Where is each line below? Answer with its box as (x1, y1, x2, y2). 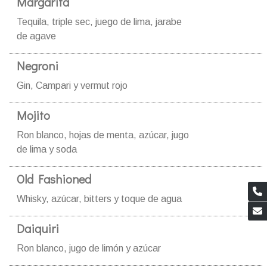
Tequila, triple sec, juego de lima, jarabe (17, 16, 182, 27)
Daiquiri (17, 220, 59, 236)
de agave (17, 30, 56, 41)
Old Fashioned (17, 170, 91, 187)
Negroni (17, 57, 58, 73)
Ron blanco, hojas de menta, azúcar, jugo (17, 129, 189, 140)
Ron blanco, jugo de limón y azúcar (17, 243, 161, 253)
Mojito (17, 107, 50, 123)
